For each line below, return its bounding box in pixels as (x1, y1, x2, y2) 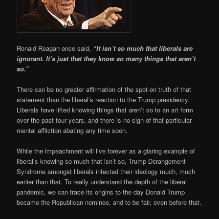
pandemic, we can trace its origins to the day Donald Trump (17, 187, 185, 197)
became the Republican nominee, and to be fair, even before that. (17, 197, 202, 207)
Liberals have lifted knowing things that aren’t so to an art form (17, 105, 194, 114)
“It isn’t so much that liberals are (93, 43, 193, 53)
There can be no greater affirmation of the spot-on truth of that (17, 84, 192, 94)
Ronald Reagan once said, (17, 43, 93, 53)
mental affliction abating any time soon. (17, 125, 128, 135)
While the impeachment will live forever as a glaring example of (17, 146, 196, 156)
